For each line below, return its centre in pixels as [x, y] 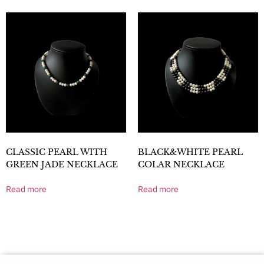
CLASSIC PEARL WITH [57, 152]
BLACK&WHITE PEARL [190, 152]
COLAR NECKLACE [181, 165]
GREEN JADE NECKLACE [62, 165]
